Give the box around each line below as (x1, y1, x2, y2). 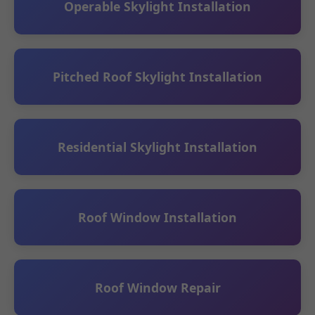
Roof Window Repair (94, 278, 221, 296)
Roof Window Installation (78, 208, 237, 226)
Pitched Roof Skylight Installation (53, 67, 262, 85)
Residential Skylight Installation (58, 138, 257, 155)
